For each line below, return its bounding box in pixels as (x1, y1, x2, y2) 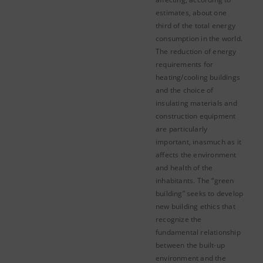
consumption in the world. (156, 33, 242, 43)
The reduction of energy (156, 46, 237, 56)
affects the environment (156, 150, 237, 160)
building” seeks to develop (156, 188, 244, 198)
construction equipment (156, 111, 236, 121)
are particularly (156, 124, 208, 134)
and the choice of (156, 85, 214, 95)
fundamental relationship (156, 227, 241, 237)
